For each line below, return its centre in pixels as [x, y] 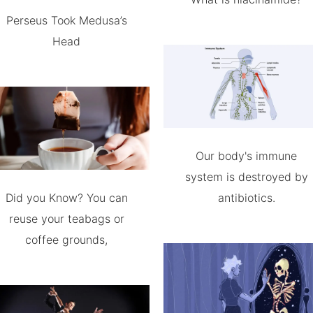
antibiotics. [246, 197]
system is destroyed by [246, 176]
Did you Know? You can [66, 197]
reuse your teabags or [66, 218]
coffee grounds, [67, 239]
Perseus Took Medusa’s [66, 20]
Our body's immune [247, 155]
